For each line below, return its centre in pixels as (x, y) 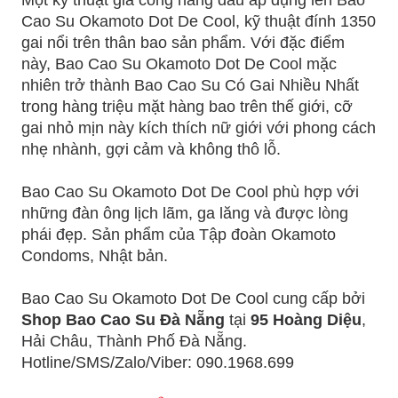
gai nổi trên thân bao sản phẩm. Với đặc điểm (183, 42)
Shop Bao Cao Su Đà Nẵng (123, 319)
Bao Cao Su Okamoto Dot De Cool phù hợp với (190, 191)
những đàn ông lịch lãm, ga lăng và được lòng (185, 213)
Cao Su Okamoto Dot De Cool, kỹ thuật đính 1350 (199, 21)
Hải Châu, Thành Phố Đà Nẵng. (134, 341)
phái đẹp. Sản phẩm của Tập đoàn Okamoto (179, 234)
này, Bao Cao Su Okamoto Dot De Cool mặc (179, 64)
